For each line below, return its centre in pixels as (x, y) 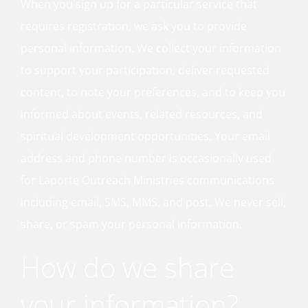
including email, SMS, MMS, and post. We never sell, (153, 202)
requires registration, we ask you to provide (134, 26)
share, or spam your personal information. (131, 224)
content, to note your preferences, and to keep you (153, 92)
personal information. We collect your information (151, 48)
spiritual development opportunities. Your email (145, 136)
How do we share (128, 267)
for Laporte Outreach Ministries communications (147, 180)
